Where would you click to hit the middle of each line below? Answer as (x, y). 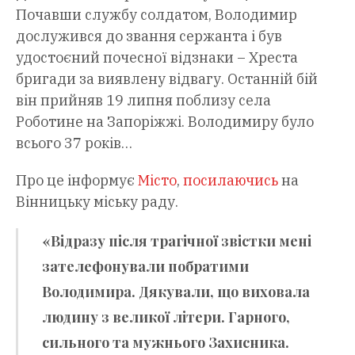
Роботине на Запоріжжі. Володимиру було (165, 121)
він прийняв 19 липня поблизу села (143, 100)
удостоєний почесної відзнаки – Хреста (157, 57)
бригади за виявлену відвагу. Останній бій (167, 78)
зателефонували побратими (145, 266)
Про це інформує (77, 180)
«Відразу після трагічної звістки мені (177, 240)
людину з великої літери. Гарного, (166, 317)
